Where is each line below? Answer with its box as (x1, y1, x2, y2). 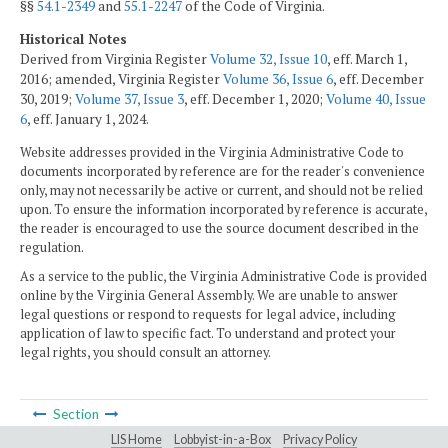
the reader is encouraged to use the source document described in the (20, 219, 419, 237)
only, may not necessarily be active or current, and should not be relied (20, 181, 423, 199)
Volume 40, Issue (326, 90, 426, 109)
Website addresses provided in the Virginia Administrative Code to (20, 143, 404, 161)
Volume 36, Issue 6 (223, 70, 333, 89)
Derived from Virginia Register (20, 50, 210, 69)
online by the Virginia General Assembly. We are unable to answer (20, 287, 398, 305)
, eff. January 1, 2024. (27, 110, 149, 129)
